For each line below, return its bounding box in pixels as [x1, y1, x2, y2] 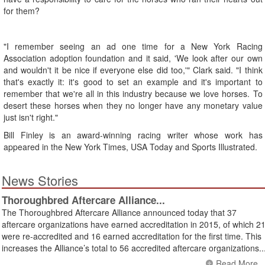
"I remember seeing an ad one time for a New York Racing [4, 40, 263, 53]
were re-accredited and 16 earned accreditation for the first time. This [2, 230, 261, 243]
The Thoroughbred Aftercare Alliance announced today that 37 [2, 206, 237, 219]
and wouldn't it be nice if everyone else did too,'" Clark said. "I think [4, 64, 263, 76]
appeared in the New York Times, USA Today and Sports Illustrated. [4, 141, 257, 153]
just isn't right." [4, 111, 58, 124]
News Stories [2, 171, 78, 190]
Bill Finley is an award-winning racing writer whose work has [4, 129, 263, 141]
